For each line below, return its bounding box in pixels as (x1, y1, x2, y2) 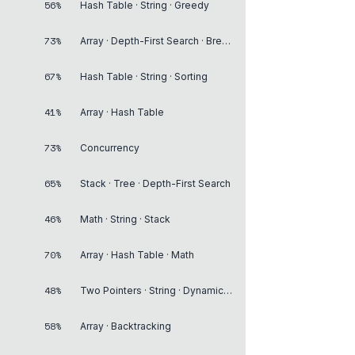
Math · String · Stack (80, 212, 170, 225)
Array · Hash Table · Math (80, 248, 194, 261)
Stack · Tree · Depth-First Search (80, 177, 231, 189)
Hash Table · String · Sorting (80, 70, 208, 82)
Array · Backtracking (80, 319, 171, 332)
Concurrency (80, 141, 139, 154)
